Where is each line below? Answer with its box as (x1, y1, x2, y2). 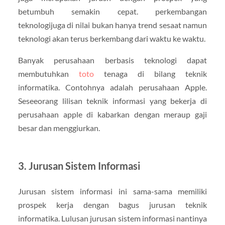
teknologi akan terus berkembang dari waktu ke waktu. (18, 34, 205, 44)
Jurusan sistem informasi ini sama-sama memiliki (18, 186, 207, 196)
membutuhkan (18, 69, 79, 79)
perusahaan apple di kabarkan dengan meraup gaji (18, 109, 207, 120)
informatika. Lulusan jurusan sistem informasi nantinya (18, 213, 207, 223)
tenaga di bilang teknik (93, 69, 207, 79)
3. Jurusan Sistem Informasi (18, 160, 140, 172)
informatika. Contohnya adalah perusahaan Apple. (18, 82, 207, 92)
